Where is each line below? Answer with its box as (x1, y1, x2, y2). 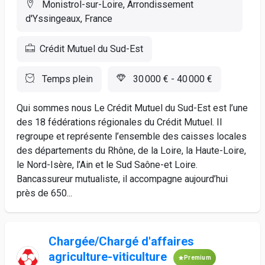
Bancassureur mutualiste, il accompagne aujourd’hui (17, 173, 228, 185)
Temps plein (40, 73, 93, 85)
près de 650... (17, 188, 72, 199)
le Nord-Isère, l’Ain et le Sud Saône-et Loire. (17, 159, 198, 170)
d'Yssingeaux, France (25, 13, 112, 24)
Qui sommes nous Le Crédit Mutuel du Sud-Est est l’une (17, 102, 248, 114)
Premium (183, 254, 212, 261)
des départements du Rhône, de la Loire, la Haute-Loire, (17, 145, 246, 156)
